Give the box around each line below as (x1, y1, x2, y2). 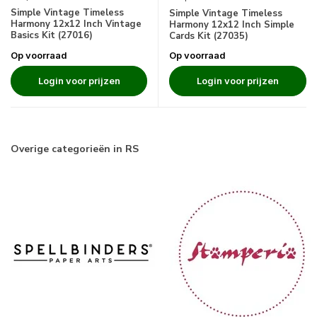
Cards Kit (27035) (169, 30, 248, 43)
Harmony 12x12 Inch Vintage (11, 17, 142, 30)
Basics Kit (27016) (11, 28, 93, 42)
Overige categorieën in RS (11, 142, 139, 156)
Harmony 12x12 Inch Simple (169, 18, 294, 32)
